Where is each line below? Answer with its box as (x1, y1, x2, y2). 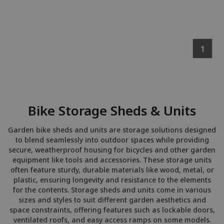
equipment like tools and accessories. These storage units (12, 155, 211, 165)
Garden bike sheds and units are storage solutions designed (8, 125, 216, 135)
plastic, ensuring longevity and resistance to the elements (13, 175, 211, 185)
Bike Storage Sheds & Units (28, 101, 196, 120)
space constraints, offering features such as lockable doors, (9, 205, 215, 215)
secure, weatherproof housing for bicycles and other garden (8, 145, 215, 155)
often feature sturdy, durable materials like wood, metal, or (10, 165, 214, 175)
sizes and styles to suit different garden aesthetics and (18, 195, 206, 205)
